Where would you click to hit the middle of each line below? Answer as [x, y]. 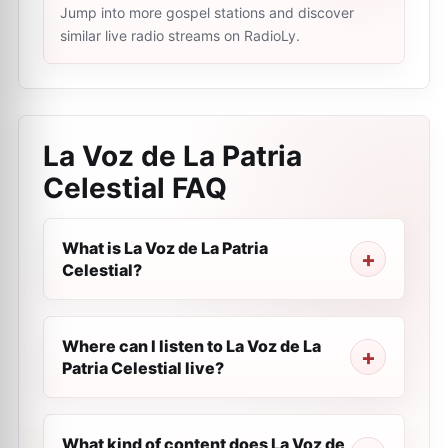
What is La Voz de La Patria [165, 248]
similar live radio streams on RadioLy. [180, 35]
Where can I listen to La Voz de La [191, 346]
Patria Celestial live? [143, 368]
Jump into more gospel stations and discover [207, 12]
